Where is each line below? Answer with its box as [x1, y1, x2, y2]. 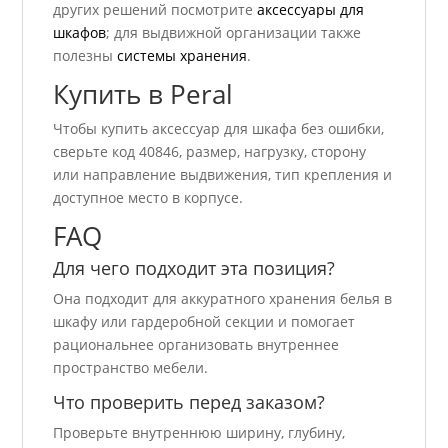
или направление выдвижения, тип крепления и [53, 165, 393, 185]
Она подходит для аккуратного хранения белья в [53, 289, 393, 309]
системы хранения [117, 46, 248, 66]
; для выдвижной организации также [106, 23, 362, 43]
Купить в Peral [53, 76, 234, 113]
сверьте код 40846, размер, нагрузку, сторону [53, 142, 367, 162]
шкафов [53, 23, 107, 43]
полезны [53, 46, 118, 66]
